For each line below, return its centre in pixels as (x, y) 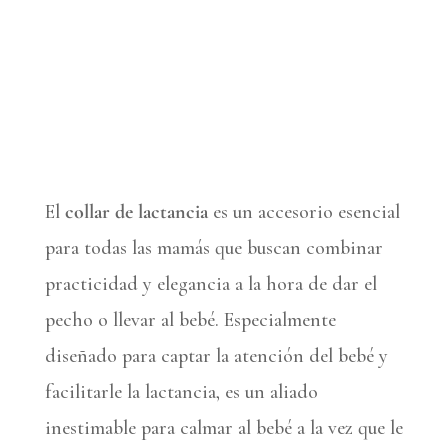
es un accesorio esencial (303, 212)
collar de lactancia (136, 212)
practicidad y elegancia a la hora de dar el (210, 284)
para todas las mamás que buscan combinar (213, 248)
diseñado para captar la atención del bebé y (216, 356)
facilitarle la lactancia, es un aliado (181, 392)
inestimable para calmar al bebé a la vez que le (223, 428)
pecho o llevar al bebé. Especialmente (190, 320)
